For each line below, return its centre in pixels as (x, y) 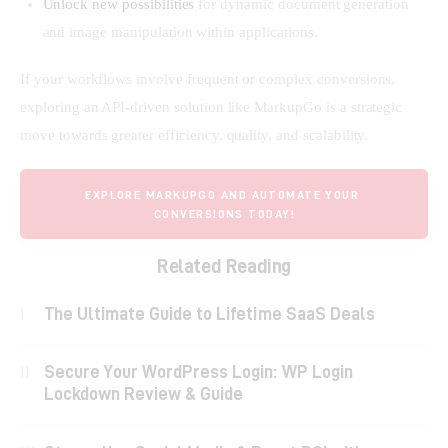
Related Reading (224, 265)
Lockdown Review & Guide (144, 394)
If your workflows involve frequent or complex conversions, (210, 79)
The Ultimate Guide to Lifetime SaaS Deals (209, 314)
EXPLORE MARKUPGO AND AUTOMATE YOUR (222, 194)
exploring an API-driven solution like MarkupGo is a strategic (213, 107)
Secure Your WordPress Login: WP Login (198, 372)
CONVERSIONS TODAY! (224, 213)
